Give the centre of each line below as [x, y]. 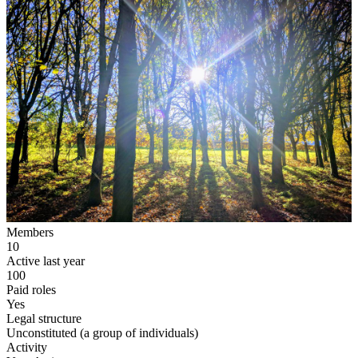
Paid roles [31, 290]
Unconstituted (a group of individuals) [102, 333]
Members [30, 232]
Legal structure [44, 318]
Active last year [46, 261]
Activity [27, 347]
